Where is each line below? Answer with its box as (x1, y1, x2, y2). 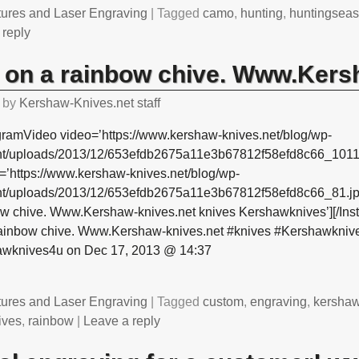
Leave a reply (83, 314, 161, 329)
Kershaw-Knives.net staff (19, 96, 161, 111)
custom (203, 295, 244, 309)
